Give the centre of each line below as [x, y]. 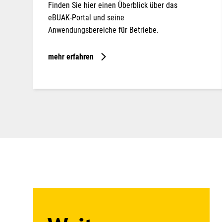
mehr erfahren [71, 56]
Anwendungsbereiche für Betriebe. [103, 30]
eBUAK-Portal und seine [86, 17]
